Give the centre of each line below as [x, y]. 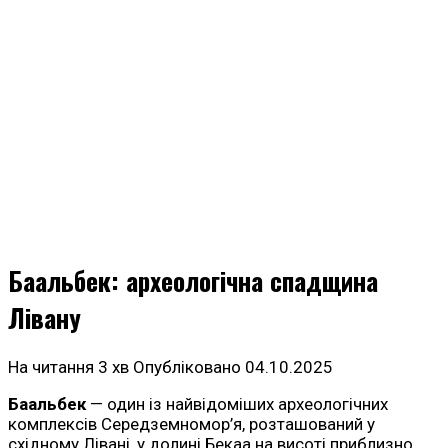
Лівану [44, 318]
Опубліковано [187, 367]
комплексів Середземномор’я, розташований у [191, 424]
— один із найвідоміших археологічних [237, 404]
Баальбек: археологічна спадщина [193, 281]
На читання [51, 367]
